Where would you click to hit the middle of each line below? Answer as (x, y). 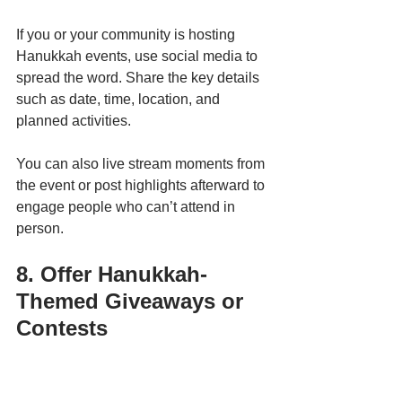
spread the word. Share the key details (140, 77)
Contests (62, 328)
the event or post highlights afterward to (142, 185)
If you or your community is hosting (127, 34)
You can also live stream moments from (142, 163)
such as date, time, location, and (120, 99)
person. (40, 228)
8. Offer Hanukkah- (112, 274)
